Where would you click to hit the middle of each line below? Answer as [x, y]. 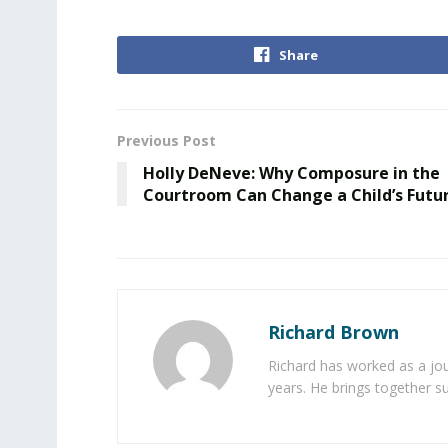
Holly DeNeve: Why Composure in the [291, 172]
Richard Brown [333, 331]
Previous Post [166, 140]
